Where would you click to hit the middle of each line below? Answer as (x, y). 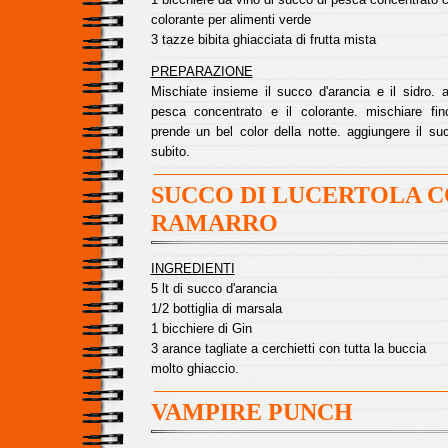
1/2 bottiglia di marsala (216, 308)
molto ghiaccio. (194, 368)
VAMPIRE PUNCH (251, 412)
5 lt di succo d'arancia (213, 288)
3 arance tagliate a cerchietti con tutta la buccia (288, 348)
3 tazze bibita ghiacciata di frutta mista (263, 39)
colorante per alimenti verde (230, 19)
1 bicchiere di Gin (201, 328)
